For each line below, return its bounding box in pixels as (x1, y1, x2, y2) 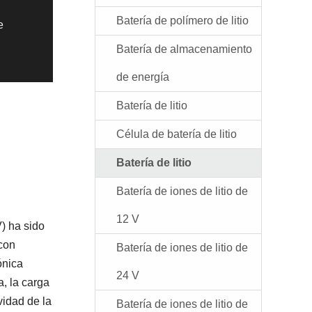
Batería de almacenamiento (116, 43, 252, 55)
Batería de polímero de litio (116, 15, 249, 26)
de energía (116, 71, 169, 83)
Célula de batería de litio (116, 128, 237, 140)
